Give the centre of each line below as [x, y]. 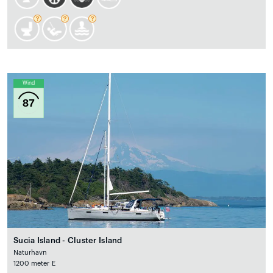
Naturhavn [30, 253]
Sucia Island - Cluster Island [68, 241]
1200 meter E [34, 264]
